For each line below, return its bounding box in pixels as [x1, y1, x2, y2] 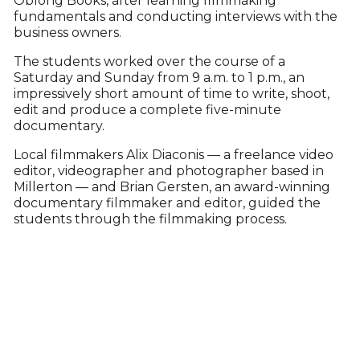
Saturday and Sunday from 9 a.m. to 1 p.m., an [13, 70, 305, 86]
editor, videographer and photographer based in [13, 163, 324, 179]
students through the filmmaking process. [13, 211, 287, 227]
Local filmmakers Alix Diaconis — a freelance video [13, 147, 333, 163]
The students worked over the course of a [13, 54, 285, 70]
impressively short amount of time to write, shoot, [13, 86, 329, 102]
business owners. [13, 25, 121, 41]
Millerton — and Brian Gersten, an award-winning [13, 179, 330, 195]
